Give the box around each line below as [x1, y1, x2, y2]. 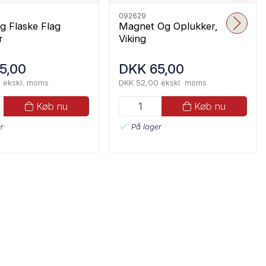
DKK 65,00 [119, 61, 184, 77]
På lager [131, 121, 161, 131]
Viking [119, 32, 146, 45]
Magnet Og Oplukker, [119, 20, 218, 32]
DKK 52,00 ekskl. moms [119, 78, 207, 88]
